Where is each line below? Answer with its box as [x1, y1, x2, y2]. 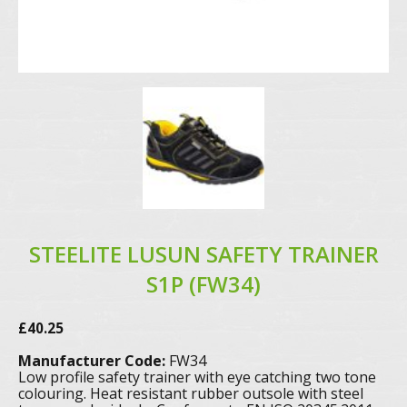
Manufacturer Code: [18, 351, 165, 372]
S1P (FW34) [146, 269, 261, 299]
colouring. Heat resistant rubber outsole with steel [18, 383, 363, 404]
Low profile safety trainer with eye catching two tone [18, 367, 376, 388]
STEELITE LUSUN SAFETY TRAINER [28, 239, 379, 269]
